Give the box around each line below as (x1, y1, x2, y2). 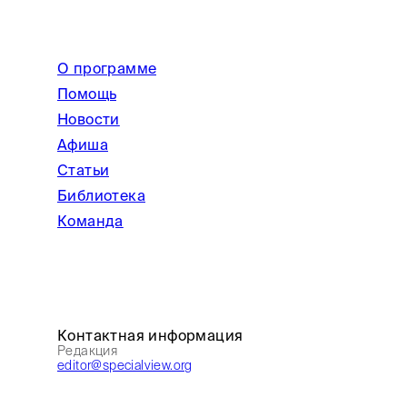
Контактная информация (57, 327, 243, 344)
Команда (57, 213, 124, 230)
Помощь (57, 85, 117, 103)
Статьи (57, 162, 110, 179)
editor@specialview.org (57, 358, 193, 373)
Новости (57, 111, 120, 128)
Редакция (57, 343, 118, 359)
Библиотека (57, 187, 145, 204)
